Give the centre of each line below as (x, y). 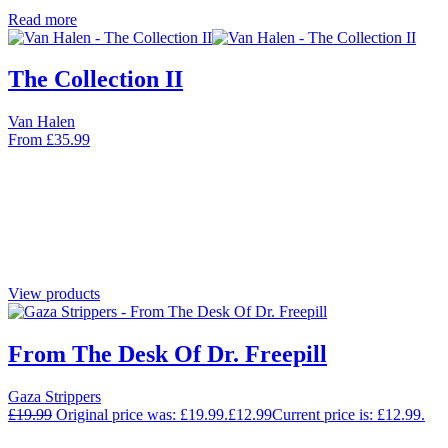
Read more (42, 19)
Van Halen (41, 122)
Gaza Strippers (54, 397)
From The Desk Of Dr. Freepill (167, 354)
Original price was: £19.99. (142, 415)
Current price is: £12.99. (348, 415)
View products (54, 294)
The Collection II (95, 79)
